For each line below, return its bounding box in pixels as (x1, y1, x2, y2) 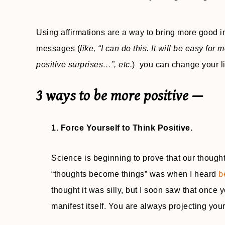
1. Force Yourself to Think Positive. (51, 124, 192, 132)
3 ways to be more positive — (36, 87, 203, 104)
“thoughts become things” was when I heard (51, 170, 218, 178)
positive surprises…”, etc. (36, 60, 132, 69)
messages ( (36, 44, 80, 53)
